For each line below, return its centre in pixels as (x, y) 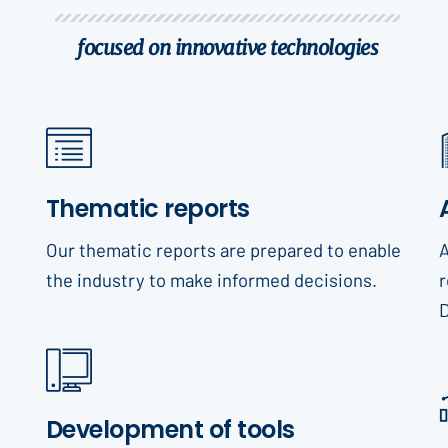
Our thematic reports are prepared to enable (223, 249)
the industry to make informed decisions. (211, 279)
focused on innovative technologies (227, 47)
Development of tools (170, 429)
